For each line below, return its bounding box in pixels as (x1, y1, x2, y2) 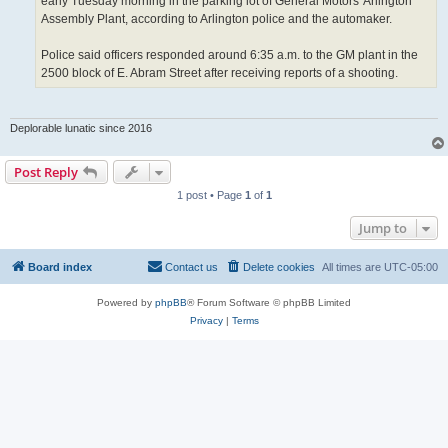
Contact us (165, 260, 218, 273)
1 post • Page (176, 188, 245, 201)
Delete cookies (243, 260, 315, 273)
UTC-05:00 (384, 260, 438, 273)
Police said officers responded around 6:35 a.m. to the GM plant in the (41, 47, 418, 62)
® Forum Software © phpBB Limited (187, 296, 351, 308)
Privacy (189, 314, 223, 326)
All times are (322, 260, 384, 273)
